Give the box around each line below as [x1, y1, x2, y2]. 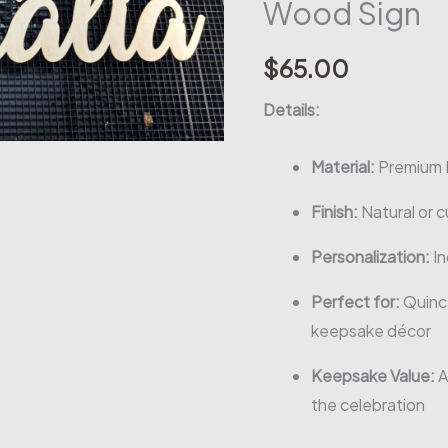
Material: [311, 155, 376, 177]
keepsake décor [311, 319, 432, 341]
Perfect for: [311, 290, 401, 312]
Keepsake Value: [311, 364, 436, 386]
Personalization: [311, 245, 431, 267]
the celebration [311, 393, 426, 415]
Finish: [311, 200, 359, 222]
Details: [263, 98, 321, 120]
